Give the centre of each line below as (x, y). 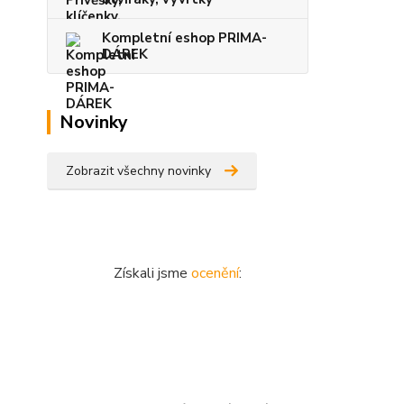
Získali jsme (152, 273)
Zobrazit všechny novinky (138, 171)
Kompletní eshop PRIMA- (184, 38)
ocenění (215, 273)
